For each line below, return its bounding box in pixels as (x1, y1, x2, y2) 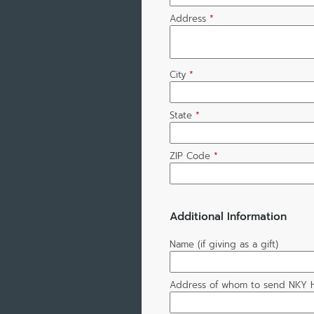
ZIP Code (169, 149, 210, 163)
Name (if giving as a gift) (169, 238, 278, 252)
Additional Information (169, 208, 287, 225)
